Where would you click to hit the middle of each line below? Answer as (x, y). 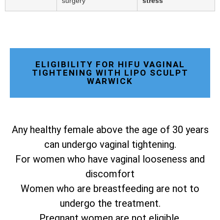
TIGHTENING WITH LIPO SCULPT (110, 72)
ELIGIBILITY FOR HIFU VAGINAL (110, 64)
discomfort (110, 174)
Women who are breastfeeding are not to (110, 188)
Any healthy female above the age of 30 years (110, 129)
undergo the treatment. (110, 203)
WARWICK (110, 81)
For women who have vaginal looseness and (110, 159)
